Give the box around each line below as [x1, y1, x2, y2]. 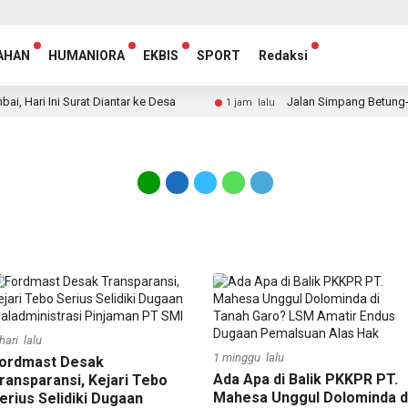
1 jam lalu [200, 97, 250, 108]
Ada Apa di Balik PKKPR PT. [213, 371, 398, 388]
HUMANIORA [48, 48, 125, 63]
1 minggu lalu [213, 351, 284, 364]
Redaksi [259, 48, 308, 63]
